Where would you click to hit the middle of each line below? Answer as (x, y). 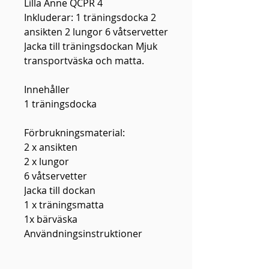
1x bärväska (51, 219)
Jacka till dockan (60, 190)
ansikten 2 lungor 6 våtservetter (96, 32)
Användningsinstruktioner (83, 233)
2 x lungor (47, 161)
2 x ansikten (51, 147)
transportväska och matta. (84, 60)
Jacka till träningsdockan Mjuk (91, 46)
